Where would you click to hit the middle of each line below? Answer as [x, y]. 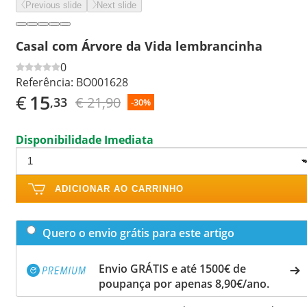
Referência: [45, 82]
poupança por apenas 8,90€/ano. [184, 283]
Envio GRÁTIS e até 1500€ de [172, 268]
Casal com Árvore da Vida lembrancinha [139, 46]
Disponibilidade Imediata [85, 139]
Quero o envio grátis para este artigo [138, 233]
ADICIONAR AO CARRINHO [119, 188]
